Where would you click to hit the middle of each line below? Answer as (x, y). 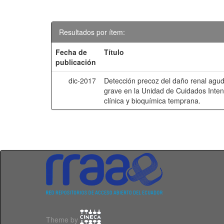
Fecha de (71, 52)
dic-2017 (82, 80)
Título (114, 52)
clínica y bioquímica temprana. (152, 100)
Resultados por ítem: (92, 32)
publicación (76, 62)
